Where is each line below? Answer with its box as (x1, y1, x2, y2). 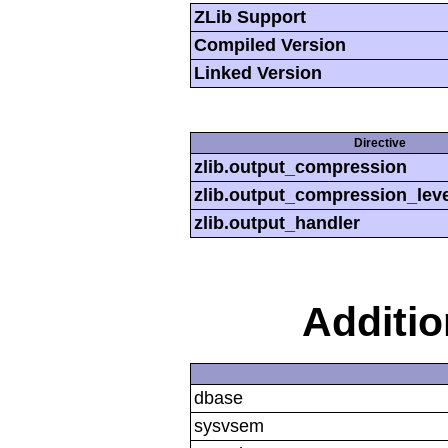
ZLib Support (194, 7, 306, 28)
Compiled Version (194, 35, 346, 56)
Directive (354, 136, 406, 151)
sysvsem (194, 415, 264, 436)
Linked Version (194, 63, 322, 84)
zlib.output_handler (194, 213, 360, 234)
